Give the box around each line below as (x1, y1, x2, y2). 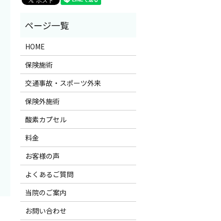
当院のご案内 (25, 187, 67, 198)
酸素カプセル (25, 114, 67, 125)
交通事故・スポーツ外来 (25, 78, 101, 88)
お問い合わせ (25, 206, 67, 216)
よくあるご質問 (25, 169, 74, 180)
